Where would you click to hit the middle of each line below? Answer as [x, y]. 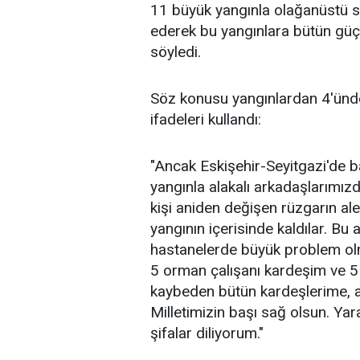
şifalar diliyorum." [207, 333]
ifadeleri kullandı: [206, 120]
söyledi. [176, 52]
